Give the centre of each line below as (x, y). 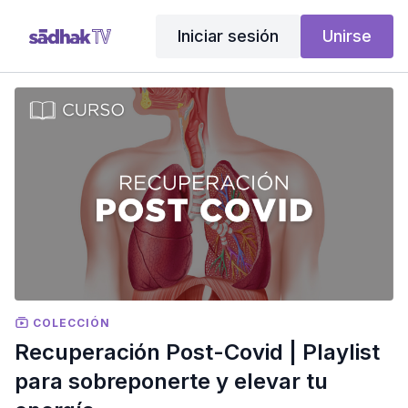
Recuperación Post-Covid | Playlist (197, 352)
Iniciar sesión (228, 36)
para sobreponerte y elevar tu (171, 381)
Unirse (347, 36)
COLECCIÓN (70, 322)
